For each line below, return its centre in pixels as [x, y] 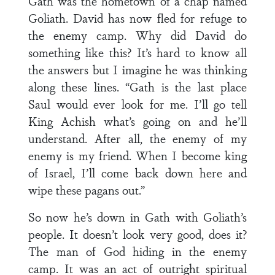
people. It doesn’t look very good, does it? [137, 234]
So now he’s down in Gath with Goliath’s [137, 217]
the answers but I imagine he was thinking [137, 69]
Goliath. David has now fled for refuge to [137, 18]
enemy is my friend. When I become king [137, 155]
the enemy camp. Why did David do [137, 35]
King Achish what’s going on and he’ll [137, 121]
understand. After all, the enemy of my [137, 138]
